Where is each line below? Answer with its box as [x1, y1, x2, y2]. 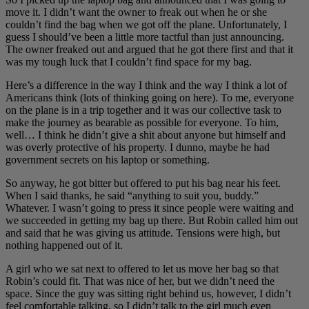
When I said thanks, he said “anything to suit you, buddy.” [6, 189, 259, 201]
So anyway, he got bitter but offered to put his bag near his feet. [6, 177, 281, 189]
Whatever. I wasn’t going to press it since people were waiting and [6, 201, 294, 214]
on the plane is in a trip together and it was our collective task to [6, 103, 281, 116]
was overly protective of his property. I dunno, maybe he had [6, 141, 270, 153]
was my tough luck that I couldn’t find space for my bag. [6, 55, 252, 68]
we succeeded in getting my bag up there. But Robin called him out [6, 214, 298, 226]
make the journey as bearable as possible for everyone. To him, [6, 116, 279, 128]
